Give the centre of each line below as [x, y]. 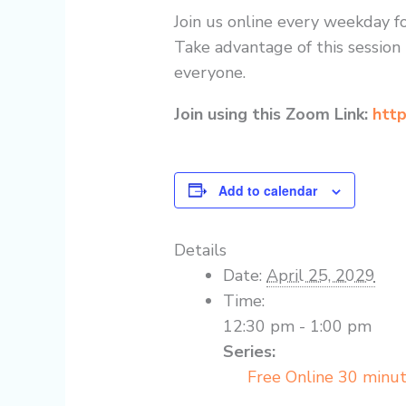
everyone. [210, 72]
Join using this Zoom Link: [274, 114]
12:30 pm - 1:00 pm [298, 326]
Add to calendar [268, 190]
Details [201, 250]
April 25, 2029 [321, 275]
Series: [250, 351]
